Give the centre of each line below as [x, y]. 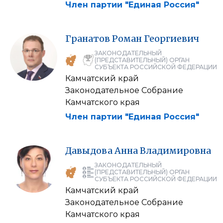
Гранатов [88, 38]
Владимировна [175, 150]
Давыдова [89, 150]
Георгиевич [171, 38]
